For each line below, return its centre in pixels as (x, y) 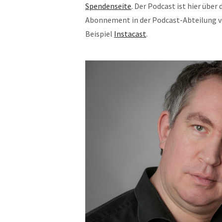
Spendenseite (108, 6)
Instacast (130, 34)
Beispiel (100, 34)
